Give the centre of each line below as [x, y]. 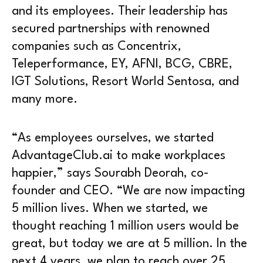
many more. [45, 100]
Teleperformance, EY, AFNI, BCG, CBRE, [122, 65]
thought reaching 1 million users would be [125, 226]
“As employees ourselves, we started [113, 138]
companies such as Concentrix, [97, 47]
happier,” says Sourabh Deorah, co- [110, 173]
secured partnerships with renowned [111, 29]
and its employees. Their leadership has [120, 12]
